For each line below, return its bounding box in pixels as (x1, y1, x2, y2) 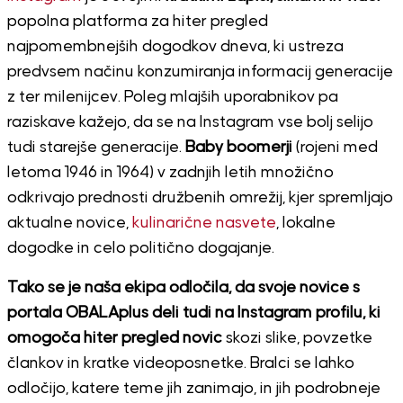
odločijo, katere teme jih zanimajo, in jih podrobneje (6, 380, 381, 397)
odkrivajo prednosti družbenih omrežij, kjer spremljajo (6, 189, 393, 206)
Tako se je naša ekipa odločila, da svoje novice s (6, 279, 360, 296)
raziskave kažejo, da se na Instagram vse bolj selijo (6, 113, 373, 130)
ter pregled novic (95, 329, 222, 346)
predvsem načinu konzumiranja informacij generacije (6, 63, 393, 80)
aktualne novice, (6, 214, 129, 231)
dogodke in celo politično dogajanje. (6, 239, 274, 256)
